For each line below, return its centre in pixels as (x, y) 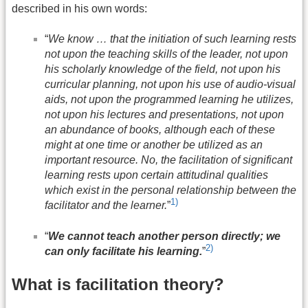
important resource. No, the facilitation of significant (168, 160)
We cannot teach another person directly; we (164, 236)
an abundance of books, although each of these (160, 130)
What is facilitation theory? (118, 284)
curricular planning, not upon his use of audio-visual (170, 85)
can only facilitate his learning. (123, 252)
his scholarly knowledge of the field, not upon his (163, 69)
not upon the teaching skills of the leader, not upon (166, 54)
